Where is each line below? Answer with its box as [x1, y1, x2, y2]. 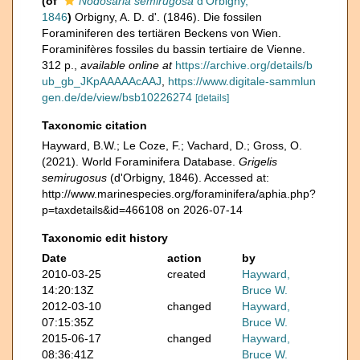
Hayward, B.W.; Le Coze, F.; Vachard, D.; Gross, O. [42, 139, 302, 152]
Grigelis [239, 155, 277, 168]
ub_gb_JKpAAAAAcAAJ [42, 75, 162, 88]
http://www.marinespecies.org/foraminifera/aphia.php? [42, 187, 316, 200]
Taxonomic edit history [42, 231, 168, 244]
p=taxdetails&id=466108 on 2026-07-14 [42, 203, 243, 216]
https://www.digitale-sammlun [168, 75, 316, 88]
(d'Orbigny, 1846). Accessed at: [107, 171, 269, 184]
